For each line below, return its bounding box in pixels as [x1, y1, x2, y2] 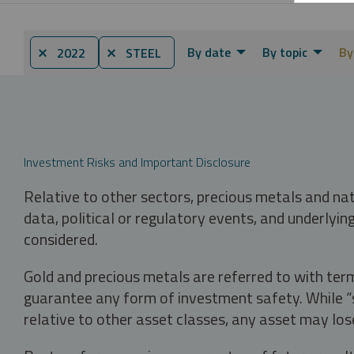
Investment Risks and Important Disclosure [24, 152, 250, 171]
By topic [262, 42, 307, 62]
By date [187, 42, 231, 62]
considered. [24, 226, 98, 251]
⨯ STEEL [106, 43, 161, 62]
